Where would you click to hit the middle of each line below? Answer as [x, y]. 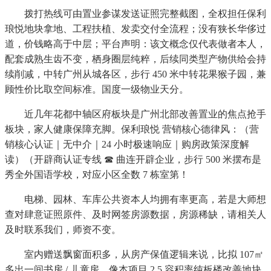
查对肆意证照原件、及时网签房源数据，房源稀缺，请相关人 [135, 215]
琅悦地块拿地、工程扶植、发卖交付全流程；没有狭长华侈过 [135, 29]
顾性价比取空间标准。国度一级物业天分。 [97, 90]
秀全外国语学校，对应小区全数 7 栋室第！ [97, 175]
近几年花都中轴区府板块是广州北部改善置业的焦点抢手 [135, 114]
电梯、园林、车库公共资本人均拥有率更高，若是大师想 [135, 200]
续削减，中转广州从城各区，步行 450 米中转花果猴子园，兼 [135, 74]
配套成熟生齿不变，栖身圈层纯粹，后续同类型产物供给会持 [135, 59]
